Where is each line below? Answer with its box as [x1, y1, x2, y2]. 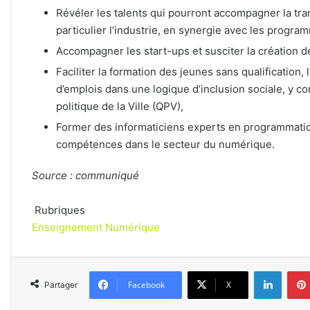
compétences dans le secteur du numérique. [56, 138, 275, 152]
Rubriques [32, 203, 85, 217]
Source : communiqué [32, 169, 139, 183]
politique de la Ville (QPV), [56, 100, 183, 113]
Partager [44, 280, 77, 291]
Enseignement [32, 221, 102, 235]
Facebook [128, 279, 165, 291]
